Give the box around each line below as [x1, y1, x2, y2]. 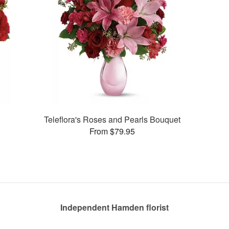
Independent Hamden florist [60, 201, 169, 213]
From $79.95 [89, 125, 135, 137]
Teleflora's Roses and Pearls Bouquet [43, 113, 180, 125]
